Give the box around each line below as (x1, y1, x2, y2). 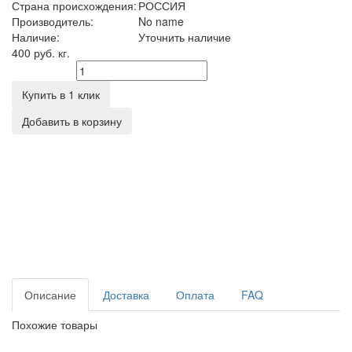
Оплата (176, 286, 214, 302)
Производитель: (12, 13, 93, 29)
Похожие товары (12, 316, 97, 332)
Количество (16, 65, 68, 78)
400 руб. (12, 44, 58, 60)
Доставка (103, 286, 149, 302)
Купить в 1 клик (22, 86, 100, 102)
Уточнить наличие (138, 28, 231, 45)
